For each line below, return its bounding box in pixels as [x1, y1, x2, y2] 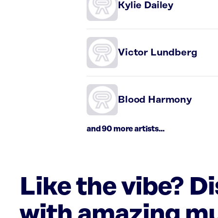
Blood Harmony [118, 94, 192, 105]
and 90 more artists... [87, 125, 164, 133]
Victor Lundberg [118, 47, 198, 58]
